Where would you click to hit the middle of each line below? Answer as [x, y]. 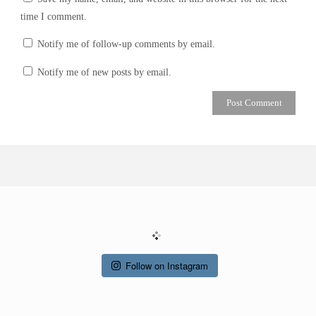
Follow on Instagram [167, 265]
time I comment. [53, 16]
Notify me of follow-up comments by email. [126, 44]
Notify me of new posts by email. [104, 72]
